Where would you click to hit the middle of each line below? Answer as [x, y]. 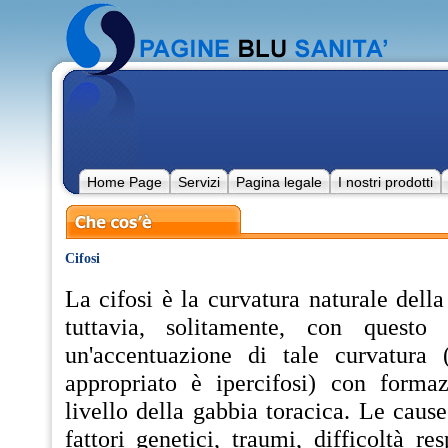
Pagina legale [278, 182]
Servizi [198, 182]
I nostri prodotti [385, 182]
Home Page [124, 182]
